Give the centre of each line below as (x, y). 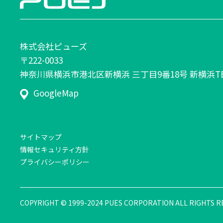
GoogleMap (56, 93)
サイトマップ (41, 137)
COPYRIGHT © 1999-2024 (62, 203)
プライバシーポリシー (55, 162)
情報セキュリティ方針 (55, 150)
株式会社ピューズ (54, 46)
